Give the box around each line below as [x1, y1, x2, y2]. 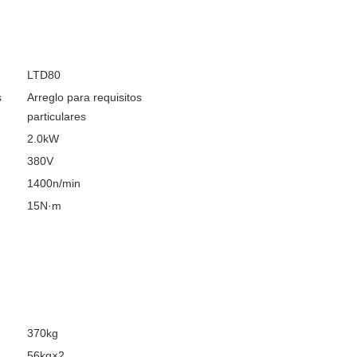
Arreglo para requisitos [27, 91, 142, 104]
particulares [27, 110, 86, 123]
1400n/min [27, 177, 80, 190]
